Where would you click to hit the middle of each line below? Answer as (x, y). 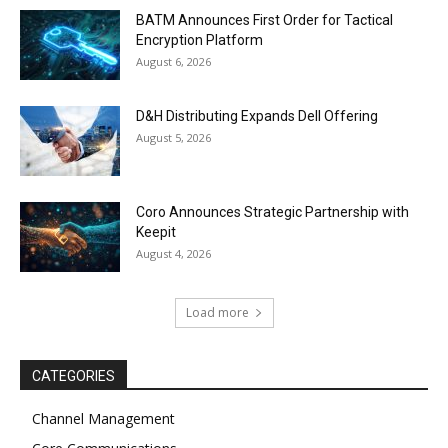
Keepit (156, 232)
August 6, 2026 (173, 62)
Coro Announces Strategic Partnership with (272, 212)
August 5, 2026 (173, 138)
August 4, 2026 (173, 254)
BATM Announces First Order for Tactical (264, 20)
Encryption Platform (199, 40)
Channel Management (103, 419)
